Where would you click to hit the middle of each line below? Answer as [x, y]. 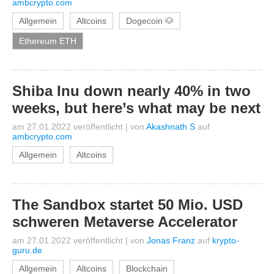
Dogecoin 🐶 [150, 21]
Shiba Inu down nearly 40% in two [131, 91]
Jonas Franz [171, 240]
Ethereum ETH [48, 41]
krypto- [226, 240]
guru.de [27, 250]
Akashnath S [171, 127]
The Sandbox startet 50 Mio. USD [128, 205]
